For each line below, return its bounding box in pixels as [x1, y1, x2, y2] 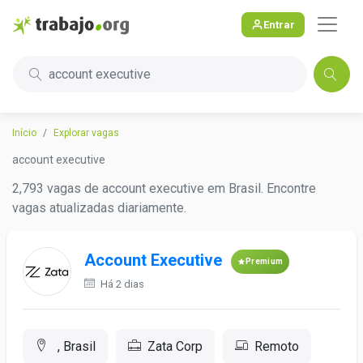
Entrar [263, 18, 295, 31]
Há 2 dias [98, 278, 144, 290]
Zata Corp [147, 339, 203, 354]
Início [12, 127, 36, 139]
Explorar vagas [53, 127, 119, 139]
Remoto [254, 339, 299, 354]
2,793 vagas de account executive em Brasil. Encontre [12, 181, 316, 196]
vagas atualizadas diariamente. [12, 200, 186, 216]
